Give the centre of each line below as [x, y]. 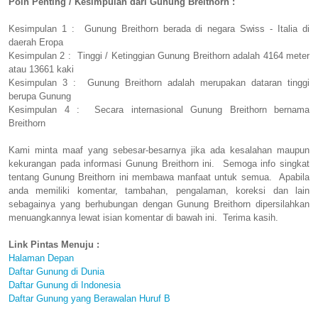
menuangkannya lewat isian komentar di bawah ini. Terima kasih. [143, 218]
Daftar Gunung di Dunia [56, 272]
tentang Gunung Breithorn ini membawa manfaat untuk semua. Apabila [159, 177]
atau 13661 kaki [41, 70]
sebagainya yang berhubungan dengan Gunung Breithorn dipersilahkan [159, 204]
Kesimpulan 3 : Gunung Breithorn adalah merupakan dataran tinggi [159, 83]
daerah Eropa [36, 43]
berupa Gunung [40, 97]
